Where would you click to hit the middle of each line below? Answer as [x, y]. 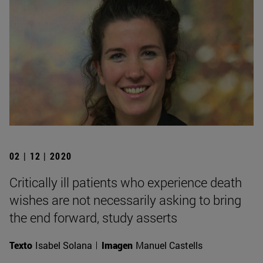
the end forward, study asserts [93, 217]
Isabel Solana [64, 245]
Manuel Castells [169, 245]
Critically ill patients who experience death [126, 182]
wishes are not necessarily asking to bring [125, 200]
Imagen [117, 245]
